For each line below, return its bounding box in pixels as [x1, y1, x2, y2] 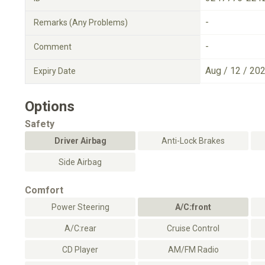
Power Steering [51, 202, 109, 212]
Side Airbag [59, 157, 102, 167]
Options [25, 98, 75, 115]
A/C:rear [64, 224, 96, 233]
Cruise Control [167, 224, 219, 233]
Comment [34, 42, 72, 51]
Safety [25, 118, 54, 130]
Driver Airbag [54, 136, 106, 146]
